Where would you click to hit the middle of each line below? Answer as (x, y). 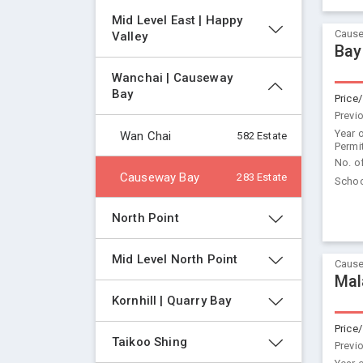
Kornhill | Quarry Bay (172, 301)
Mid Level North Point (175, 259)
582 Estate (262, 136)
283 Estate (262, 177)
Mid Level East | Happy (179, 20)
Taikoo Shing (149, 342)
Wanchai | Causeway (174, 78)
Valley (130, 36)
